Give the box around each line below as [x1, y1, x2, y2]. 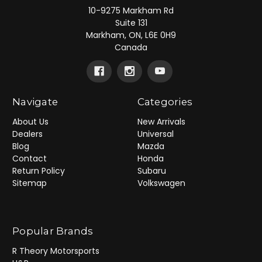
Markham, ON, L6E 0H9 [86, 29, 176, 42]
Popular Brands [12, 225, 94, 237]
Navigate [12, 96, 58, 108]
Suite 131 [115, 17, 147, 29]
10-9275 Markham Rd [88, 5, 174, 17]
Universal [137, 127, 174, 140]
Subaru [137, 164, 166, 177]
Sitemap [12, 177, 47, 189]
